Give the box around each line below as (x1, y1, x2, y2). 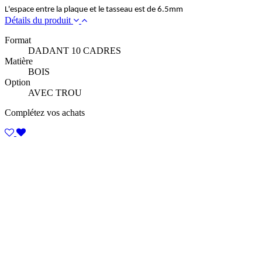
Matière (5, 56, 33, 66)
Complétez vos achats (5, 107, 85, 118)
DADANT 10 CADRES (28, 45, 121, 56)
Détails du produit (5, 15, 73, 25)
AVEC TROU (28, 87, 82, 98)
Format (5, 35, 31, 45)
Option (5, 77, 30, 87)
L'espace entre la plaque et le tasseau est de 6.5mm (5, 5, 183, 14)
